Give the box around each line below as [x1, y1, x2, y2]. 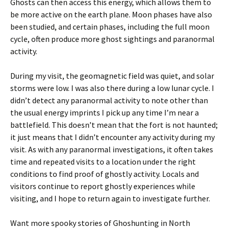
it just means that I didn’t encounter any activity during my [10, 132, 215, 142]
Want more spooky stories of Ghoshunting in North [10, 218, 190, 228]
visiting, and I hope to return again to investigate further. [10, 193, 210, 203]
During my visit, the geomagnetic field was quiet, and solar [10, 71, 214, 81]
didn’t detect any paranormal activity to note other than [10, 95, 208, 105]
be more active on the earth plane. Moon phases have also [10, 9, 212, 19]
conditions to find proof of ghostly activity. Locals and [10, 169, 199, 179]
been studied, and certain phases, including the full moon [10, 21, 210, 32]
